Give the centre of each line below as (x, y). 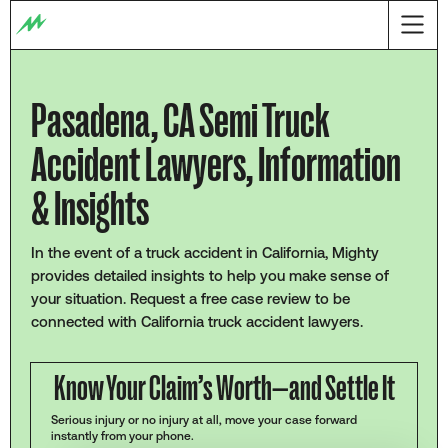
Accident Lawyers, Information (215, 165)
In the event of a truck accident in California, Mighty (204, 252)
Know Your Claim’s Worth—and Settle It (224, 388)
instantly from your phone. (122, 435)
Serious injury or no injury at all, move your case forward (203, 419)
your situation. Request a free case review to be (190, 298)
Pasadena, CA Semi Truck (179, 121)
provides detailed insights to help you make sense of (209, 275)
